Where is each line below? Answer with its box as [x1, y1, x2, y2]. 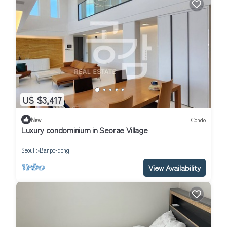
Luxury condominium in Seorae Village [21, 124, 148, 136]
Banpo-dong [40, 146, 69, 155]
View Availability [148, 162, 201, 173]
